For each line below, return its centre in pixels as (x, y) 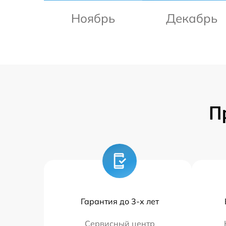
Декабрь (191, 18)
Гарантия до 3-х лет (120, 201)
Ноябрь (93, 18)
